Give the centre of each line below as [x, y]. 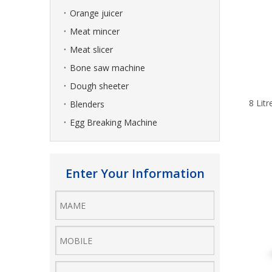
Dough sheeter [99, 86]
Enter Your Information [135, 173]
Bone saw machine [107, 68]
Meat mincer [95, 31]
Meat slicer [91, 49]
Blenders [87, 104]
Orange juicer [96, 13]
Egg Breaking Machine [114, 122]
